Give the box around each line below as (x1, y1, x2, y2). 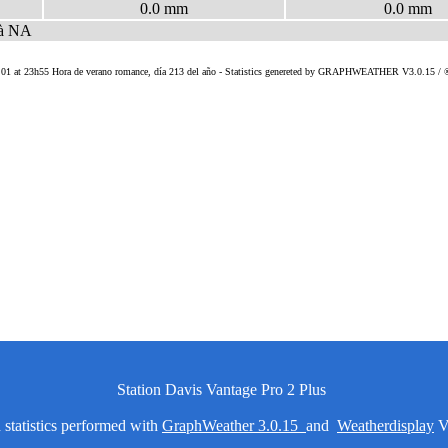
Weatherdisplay (337, 417, 434, 434)
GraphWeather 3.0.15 (162, 417, 306, 434)
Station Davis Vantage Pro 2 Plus (116, 381, 326, 398)
